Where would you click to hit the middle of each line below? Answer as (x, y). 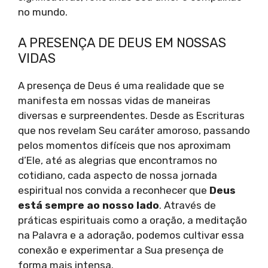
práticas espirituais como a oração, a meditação (133, 220)
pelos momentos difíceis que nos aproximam (124, 145)
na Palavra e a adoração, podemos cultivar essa (131, 235)
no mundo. (43, 12)
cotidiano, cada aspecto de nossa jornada (118, 175)
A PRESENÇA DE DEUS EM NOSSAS (122, 42)
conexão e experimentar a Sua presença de (121, 250)
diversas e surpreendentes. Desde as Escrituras (131, 115)
